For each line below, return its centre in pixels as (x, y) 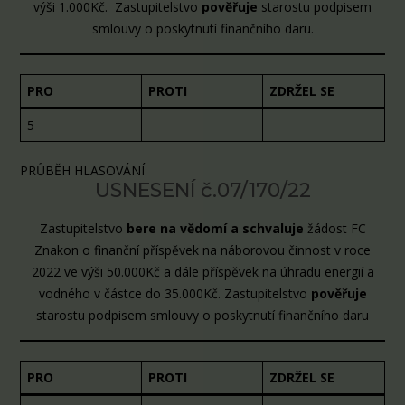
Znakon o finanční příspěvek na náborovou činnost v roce (202, 250)
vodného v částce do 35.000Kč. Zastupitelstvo (174, 293)
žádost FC (336, 228)
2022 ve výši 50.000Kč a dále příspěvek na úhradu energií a (202, 271)
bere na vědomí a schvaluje (215, 228)
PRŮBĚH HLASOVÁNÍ (82, 171)
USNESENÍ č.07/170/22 (202, 191)
